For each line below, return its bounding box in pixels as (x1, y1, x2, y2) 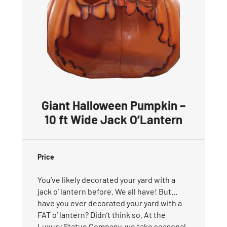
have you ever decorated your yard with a (37, 198, 182, 208)
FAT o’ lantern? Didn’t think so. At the (37, 209, 166, 219)
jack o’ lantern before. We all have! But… (37, 186, 178, 196)
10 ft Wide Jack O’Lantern (45, 111, 182, 127)
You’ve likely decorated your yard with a (37, 174, 175, 184)
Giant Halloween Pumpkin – (42, 97, 185, 112)
